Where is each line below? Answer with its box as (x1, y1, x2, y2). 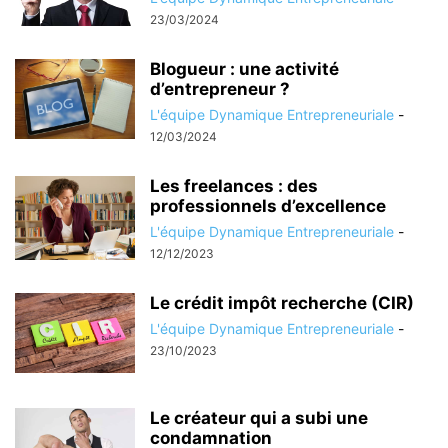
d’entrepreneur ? (150, 79, 290, 99)
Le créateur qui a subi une (150, 408, 368, 428)
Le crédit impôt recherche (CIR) (150, 293, 414, 313)
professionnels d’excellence (150, 196, 386, 216)
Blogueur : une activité (150, 59, 339, 79)
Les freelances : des (150, 176, 318, 196)
